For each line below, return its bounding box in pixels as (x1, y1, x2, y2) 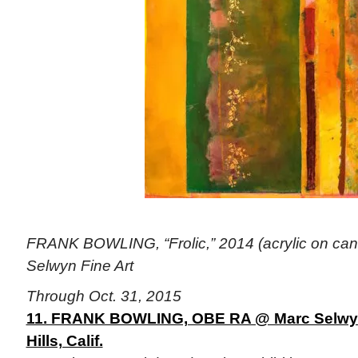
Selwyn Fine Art (26, 257, 133, 275)
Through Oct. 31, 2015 (26, 288, 181, 305)
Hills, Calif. (26, 332, 103, 350)
